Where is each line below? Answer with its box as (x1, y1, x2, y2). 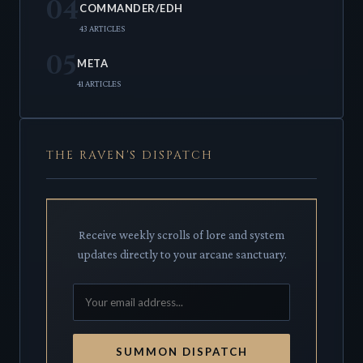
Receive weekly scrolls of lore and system (79, 228, 284, 241)
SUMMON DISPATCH (115, 344, 248, 358)
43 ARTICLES (79, 23, 125, 33)
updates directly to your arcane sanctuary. (76, 247, 287, 261)
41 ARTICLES (77, 78, 121, 88)
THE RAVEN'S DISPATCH (46, 147, 213, 163)
